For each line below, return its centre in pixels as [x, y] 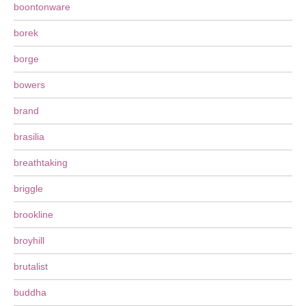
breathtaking [41, 163]
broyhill [29, 240]
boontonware [42, 7]
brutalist [31, 266]
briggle [28, 189]
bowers [29, 85]
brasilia [29, 137]
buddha [30, 292]
